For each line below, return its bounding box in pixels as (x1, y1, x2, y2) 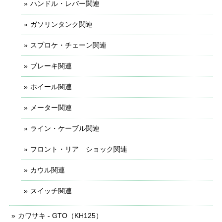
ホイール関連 (30, 82, 72, 91)
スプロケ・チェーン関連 (30, 41, 107, 49)
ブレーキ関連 (30, 61, 72, 70)
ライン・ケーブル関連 (30, 124, 100, 132)
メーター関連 (30, 103, 72, 111)
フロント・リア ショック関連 (30, 145, 127, 153)
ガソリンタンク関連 (30, 20, 93, 28)
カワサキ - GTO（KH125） (18, 211, 103, 220)
